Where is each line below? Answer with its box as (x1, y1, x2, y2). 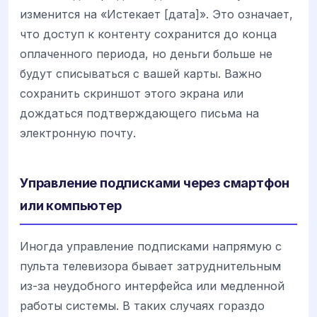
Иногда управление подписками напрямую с (20, 238, 282, 253)
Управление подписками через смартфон (20, 174, 289, 190)
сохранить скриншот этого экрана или (20, 86, 243, 100)
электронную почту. (20, 125, 136, 140)
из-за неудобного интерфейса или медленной (20, 278, 284, 293)
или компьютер (20, 197, 122, 213)
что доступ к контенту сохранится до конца (20, 26, 277, 41)
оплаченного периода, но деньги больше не (20, 46, 272, 61)
